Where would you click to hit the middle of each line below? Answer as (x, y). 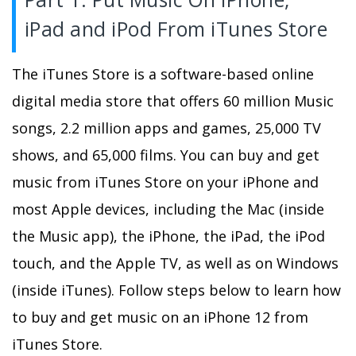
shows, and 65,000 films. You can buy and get (166, 155)
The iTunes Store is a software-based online (163, 74)
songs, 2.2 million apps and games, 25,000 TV (166, 128)
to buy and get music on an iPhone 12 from (160, 317)
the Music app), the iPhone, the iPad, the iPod (168, 236)
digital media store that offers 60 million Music (173, 101)
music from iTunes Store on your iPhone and (165, 182)
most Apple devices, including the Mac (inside (168, 209)
